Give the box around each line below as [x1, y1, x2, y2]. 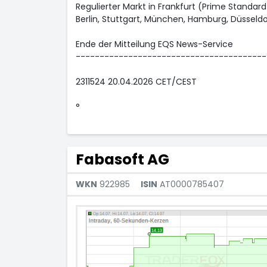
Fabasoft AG [75, 149, 169, 170]
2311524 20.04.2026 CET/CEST [75, 76, 197, 88]
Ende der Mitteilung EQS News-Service [75, 38, 233, 50]
